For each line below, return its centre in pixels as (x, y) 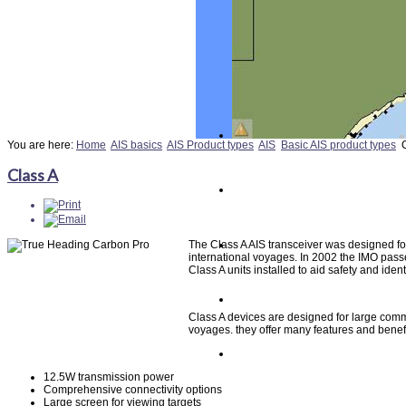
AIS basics (136, 145)
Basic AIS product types (338, 145)
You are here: (42, 145)
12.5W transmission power (109, 377)
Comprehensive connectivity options (133, 389)
